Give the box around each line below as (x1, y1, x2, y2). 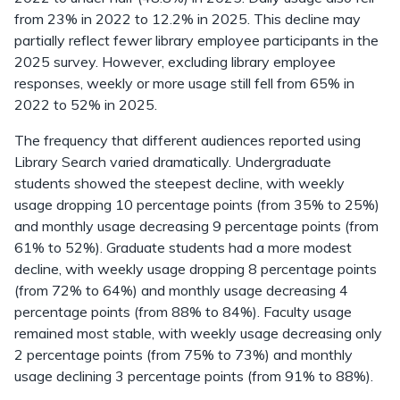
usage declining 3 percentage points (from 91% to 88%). (14, 367, 373, 385)
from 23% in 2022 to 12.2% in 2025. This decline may (14, 10, 361, 28)
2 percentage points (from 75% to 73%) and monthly (14, 346, 353, 363)
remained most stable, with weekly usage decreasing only (14, 324, 382, 342)
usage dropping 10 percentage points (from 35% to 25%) (14, 196, 379, 213)
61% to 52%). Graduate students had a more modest (14, 238, 352, 256)
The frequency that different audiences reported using (14, 131, 361, 149)
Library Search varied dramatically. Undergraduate (14, 153, 331, 171)
